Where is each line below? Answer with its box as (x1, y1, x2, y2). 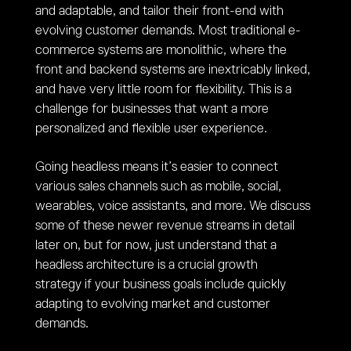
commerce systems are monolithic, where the (34, 44, 287, 57)
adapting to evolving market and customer (34, 298, 270, 311)
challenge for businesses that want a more (34, 103, 269, 116)
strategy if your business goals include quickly (34, 278, 286, 291)
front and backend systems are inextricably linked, (34, 63, 310, 77)
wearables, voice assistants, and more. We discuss (34, 200, 310, 213)
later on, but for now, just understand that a (34, 239, 277, 252)
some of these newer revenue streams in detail (34, 219, 295, 233)
